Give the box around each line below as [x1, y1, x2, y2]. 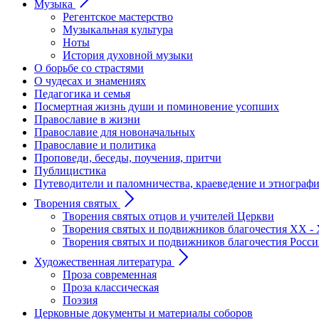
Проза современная [63, 268, 157, 281]
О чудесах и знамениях [34, 75, 146, 87]
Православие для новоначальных [34, 126, 195, 138]
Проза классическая [63, 281, 159, 293]
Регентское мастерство [63, 11, 173, 23]
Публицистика [34, 164, 106, 177]
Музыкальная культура [63, 23, 173, 36]
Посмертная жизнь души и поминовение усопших [34, 100, 279, 113]
